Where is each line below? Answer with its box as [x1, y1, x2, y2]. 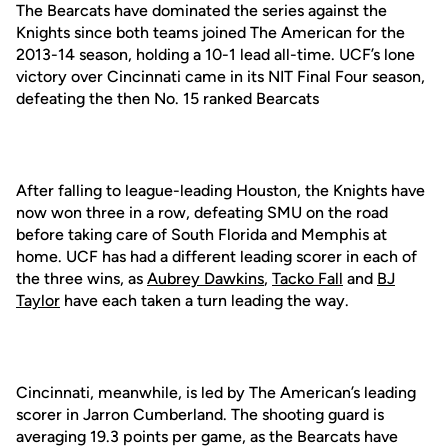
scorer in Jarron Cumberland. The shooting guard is [16, 405, 384, 424]
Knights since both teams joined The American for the [16, 23, 405, 42]
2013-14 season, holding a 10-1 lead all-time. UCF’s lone [16, 45, 415, 64]
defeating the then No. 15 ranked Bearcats [16, 89, 319, 108]
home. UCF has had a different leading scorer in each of [16, 247, 417, 266]
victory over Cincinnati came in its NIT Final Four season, [16, 67, 425, 86]
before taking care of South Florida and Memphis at [16, 225, 387, 244]
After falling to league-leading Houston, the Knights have [16, 181, 425, 200]
